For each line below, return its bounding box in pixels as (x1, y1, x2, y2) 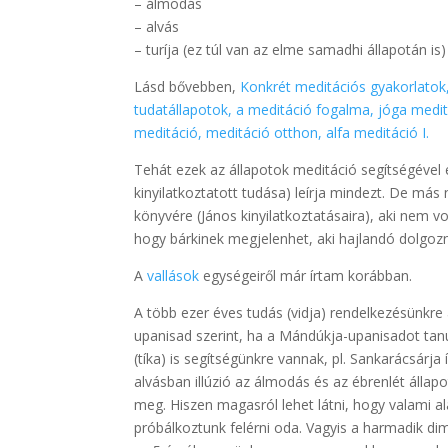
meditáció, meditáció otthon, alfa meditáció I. (134, 122, 430, 142)
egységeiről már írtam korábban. (203, 265, 413, 285)
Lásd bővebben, (134, 76, 241, 96)
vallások (147, 265, 204, 285)
